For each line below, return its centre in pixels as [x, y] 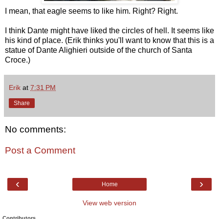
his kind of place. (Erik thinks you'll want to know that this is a [109, 40]
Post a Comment [40, 151]
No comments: [35, 129]
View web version [109, 203]
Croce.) [18, 60]
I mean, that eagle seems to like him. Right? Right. [91, 11]
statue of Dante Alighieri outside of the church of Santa [99, 50]
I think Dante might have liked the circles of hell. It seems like [109, 30]
